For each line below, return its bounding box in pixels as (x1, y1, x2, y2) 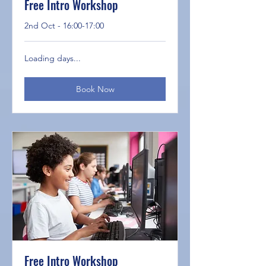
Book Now (75, 83, 115, 94)
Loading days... (24, 52, 81, 64)
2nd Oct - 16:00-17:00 (24, 20, 104, 31)
